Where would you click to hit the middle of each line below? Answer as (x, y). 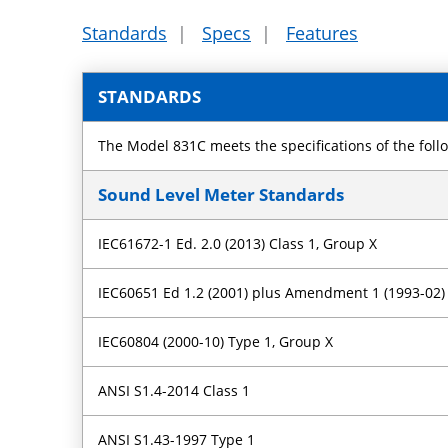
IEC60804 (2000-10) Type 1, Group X (216, 341)
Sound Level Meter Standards (221, 194)
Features (322, 32)
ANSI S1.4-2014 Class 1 (174, 390)
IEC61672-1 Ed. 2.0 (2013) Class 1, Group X (238, 243)
